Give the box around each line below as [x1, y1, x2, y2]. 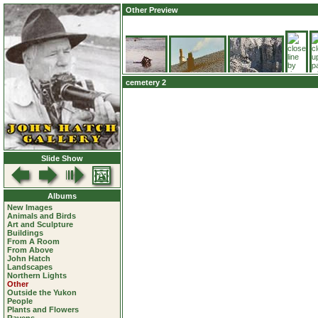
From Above [7, 246, 53, 254]
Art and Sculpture [7, 220, 73, 229]
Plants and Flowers [7, 305, 79, 314]
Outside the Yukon [7, 288, 77, 297]
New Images [7, 203, 53, 212]
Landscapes [7, 263, 53, 271]
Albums [48, 192, 77, 200]
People [7, 297, 33, 305]
